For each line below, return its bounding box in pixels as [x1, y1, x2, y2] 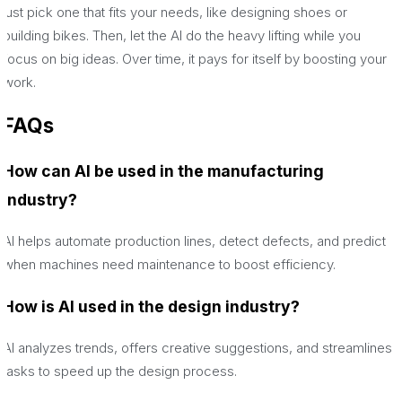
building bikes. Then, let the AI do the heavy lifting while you [3, 27, 361, 45]
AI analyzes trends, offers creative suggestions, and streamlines [3, 339, 392, 357]
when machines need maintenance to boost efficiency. [3, 256, 336, 274]
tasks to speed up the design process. [3, 363, 237, 380]
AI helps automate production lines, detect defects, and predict [3, 232, 386, 250]
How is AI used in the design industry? [3, 296, 300, 316]
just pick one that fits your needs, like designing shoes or [3, 4, 347, 22]
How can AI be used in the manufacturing [3, 161, 324, 180]
